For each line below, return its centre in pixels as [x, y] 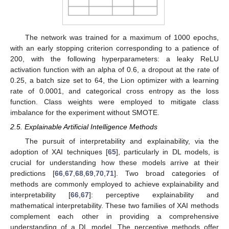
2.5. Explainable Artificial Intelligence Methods [84, 127]
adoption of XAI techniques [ [59, 152]
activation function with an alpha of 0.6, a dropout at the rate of [114, 69]
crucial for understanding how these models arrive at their [114, 163]
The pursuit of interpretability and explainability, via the [122, 141]
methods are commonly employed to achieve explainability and [114, 184]
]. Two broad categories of [166, 174]
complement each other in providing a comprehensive [114, 216]
